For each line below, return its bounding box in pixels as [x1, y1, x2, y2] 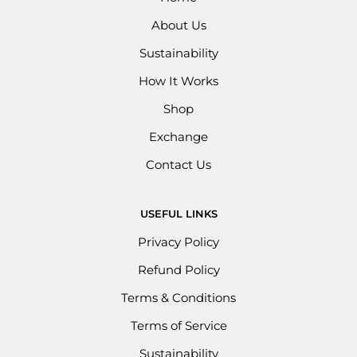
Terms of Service [130, 319, 227, 334]
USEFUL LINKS [139, 208, 218, 221]
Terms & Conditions [121, 291, 236, 306]
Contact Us [146, 158, 211, 173]
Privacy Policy [138, 235, 219, 250]
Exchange [149, 130, 208, 145]
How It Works [139, 74, 218, 89]
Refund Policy [137, 263, 220, 278]
